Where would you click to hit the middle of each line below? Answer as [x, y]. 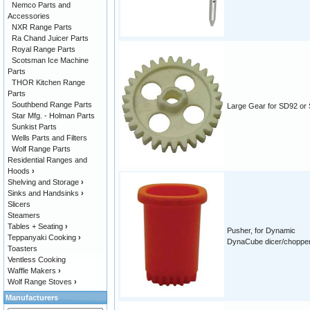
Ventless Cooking [37, 259]
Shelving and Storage [43, 182]
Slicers [19, 204]
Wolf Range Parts [41, 149]
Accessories [29, 16]
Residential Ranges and [47, 160]
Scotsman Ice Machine [50, 60]
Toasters [22, 248]
